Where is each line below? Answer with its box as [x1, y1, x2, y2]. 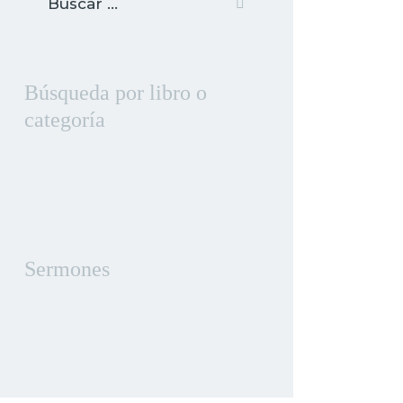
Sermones [23, 257, 110, 282]
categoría [23, 107, 105, 131]
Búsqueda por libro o [23, 80, 207, 104]
